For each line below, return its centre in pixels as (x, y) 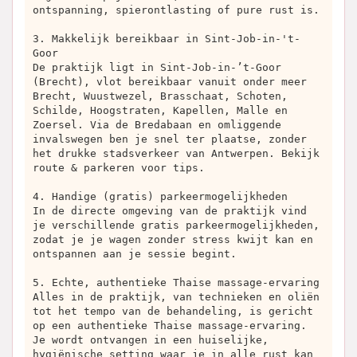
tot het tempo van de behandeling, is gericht (173, 311)
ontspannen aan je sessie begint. (135, 254)
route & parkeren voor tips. (119, 168)
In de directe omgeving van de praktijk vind (170, 211)
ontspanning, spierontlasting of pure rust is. (176, 10)
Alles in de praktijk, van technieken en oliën (176, 297)
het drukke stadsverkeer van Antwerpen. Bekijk (176, 153)
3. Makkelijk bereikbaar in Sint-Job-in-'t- (167, 39)
